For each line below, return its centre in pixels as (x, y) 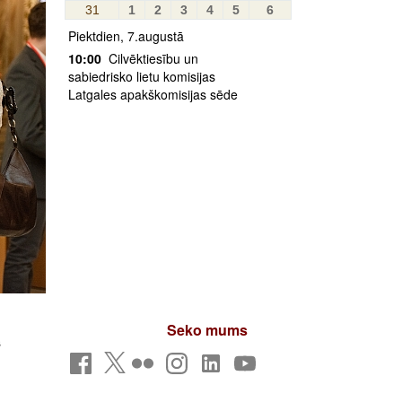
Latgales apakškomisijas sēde (153, 94)
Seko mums (207, 330)
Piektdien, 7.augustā (126, 36)
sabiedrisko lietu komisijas (142, 76)
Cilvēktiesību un (152, 58)
